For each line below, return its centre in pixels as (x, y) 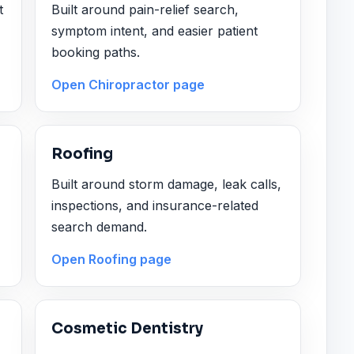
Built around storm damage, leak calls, (167, 184)
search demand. (100, 226)
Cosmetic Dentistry (128, 329)
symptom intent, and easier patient (155, 30)
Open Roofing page (112, 260)
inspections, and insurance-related (155, 205)
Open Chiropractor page (128, 85)
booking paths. (96, 52)
